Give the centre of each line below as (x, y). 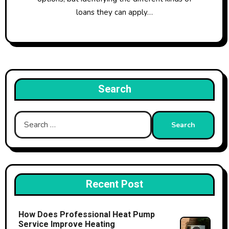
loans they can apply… (114, 13)
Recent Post (114, 185)
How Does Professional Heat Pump (86, 215)
